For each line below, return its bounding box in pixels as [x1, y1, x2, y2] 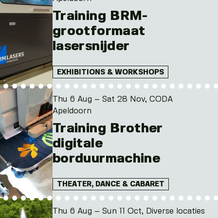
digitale [53, 137, 103, 150]
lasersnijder [53, 40, 130, 53]
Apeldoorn [53, 107, 91, 115]
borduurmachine [53, 152, 161, 165]
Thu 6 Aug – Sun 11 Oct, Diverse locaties [53, 208, 205, 216]
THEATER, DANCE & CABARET [57, 181, 164, 188]
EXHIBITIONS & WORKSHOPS [57, 69, 164, 76]
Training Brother [53, 122, 163, 135]
